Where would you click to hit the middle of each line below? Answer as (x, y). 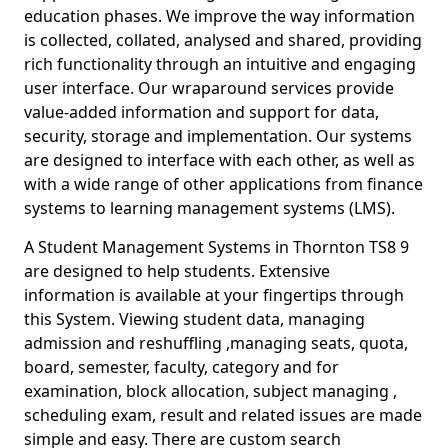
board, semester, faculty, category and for (181, 367)
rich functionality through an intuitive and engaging (220, 64)
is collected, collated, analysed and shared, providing (223, 40)
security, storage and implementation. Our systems (218, 136)
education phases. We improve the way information (219, 16)
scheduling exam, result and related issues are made (223, 415)
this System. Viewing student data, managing (194, 319)
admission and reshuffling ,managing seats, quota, (216, 343)
